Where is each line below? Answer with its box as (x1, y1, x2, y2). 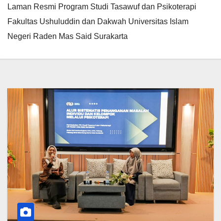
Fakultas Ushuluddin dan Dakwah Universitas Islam (7, 17, 188, 26)
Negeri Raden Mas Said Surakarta (7, 32, 128, 40)
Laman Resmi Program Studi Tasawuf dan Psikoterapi (7, 2, 196, 11)
